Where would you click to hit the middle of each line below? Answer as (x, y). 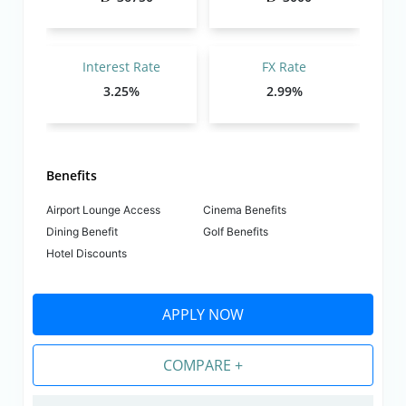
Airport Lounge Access (104, 210)
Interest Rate (122, 67)
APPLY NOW (203, 314)
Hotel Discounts (87, 254)
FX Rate (285, 67)
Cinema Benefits (245, 210)
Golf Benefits (236, 232)
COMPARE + (203, 365)
